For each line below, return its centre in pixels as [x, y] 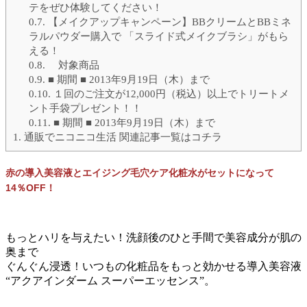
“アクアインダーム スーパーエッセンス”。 [110, 280]
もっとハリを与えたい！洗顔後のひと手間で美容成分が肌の [153, 237]
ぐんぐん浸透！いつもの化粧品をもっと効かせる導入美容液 [153, 266]
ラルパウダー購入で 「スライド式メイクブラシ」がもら [158, 36]
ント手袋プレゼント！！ [85, 108]
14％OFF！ [30, 188]
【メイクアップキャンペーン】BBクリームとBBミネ [168, 21]
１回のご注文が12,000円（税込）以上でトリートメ [170, 93]
